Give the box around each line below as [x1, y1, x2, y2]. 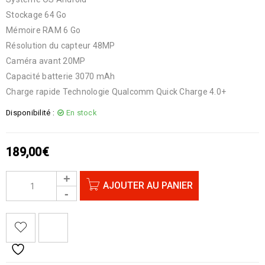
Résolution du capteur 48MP [6, 41, 115, 50]
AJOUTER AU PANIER [103, 180, 193, 191]
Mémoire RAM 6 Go [6, 25, 80, 35]
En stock [66, 108, 96, 117]
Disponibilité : [6, 108, 54, 117]
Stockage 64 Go [6, 10, 67, 20]
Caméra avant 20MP [6, 56, 86, 66]
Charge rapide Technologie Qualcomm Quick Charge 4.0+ [6, 87, 226, 96]
